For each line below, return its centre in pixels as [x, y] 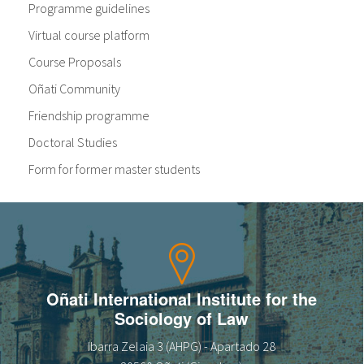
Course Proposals [75, 62]
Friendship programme [89, 116]
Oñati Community [74, 89]
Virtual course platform [89, 35]
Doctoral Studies [73, 143]
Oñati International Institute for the [181, 299]
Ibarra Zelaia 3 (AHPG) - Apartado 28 [181, 347]
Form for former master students [114, 169]
